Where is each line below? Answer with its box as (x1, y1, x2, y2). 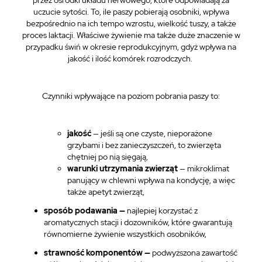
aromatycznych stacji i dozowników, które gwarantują (44, 217, 232, 227)
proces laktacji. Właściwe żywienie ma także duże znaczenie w (22, 30, 240, 40)
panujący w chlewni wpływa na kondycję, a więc (67, 175, 235, 185)
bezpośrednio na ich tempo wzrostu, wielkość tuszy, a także (26, 18, 236, 29)
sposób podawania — (44, 205, 127, 216)
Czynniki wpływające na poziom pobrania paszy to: (42, 91, 220, 101)
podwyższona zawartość (152, 247, 237, 258)
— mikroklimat (180, 163, 229, 174)
